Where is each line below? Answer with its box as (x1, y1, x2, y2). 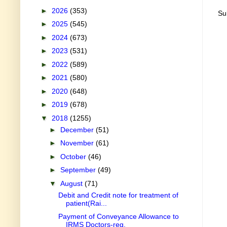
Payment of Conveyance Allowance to (58, 212, 179, 221)
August (60, 179, 85, 187)
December (60, 125, 96, 134)
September (60, 166, 98, 174)
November (60, 139, 96, 147)
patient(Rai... (65, 199, 107, 207)
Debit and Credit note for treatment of (58, 191, 178, 199)
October (60, 152, 88, 161)
